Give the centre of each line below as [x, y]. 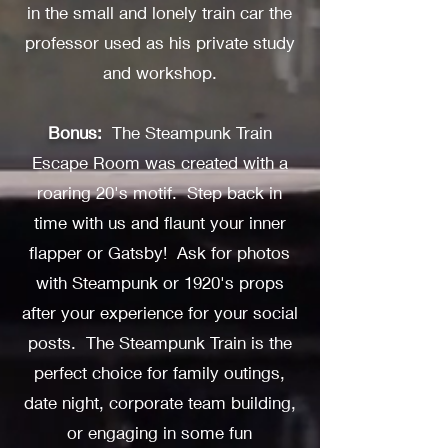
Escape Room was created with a [159, 162]
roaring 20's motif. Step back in [159, 192]
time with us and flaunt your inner [159, 222]
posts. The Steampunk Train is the [159, 342]
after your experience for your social [159, 312]
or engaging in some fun [159, 432]
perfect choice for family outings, [159, 372]
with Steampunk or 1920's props [159, 282]
